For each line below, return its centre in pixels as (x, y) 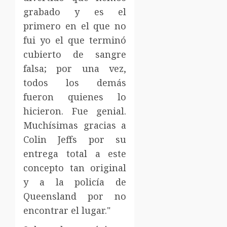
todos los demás (75, 82)
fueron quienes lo (75, 97)
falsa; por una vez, (75, 68)
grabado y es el (75, 11)
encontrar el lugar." (67, 210)
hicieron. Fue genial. (75, 111)
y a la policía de (75, 182)
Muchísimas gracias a (75, 125)
